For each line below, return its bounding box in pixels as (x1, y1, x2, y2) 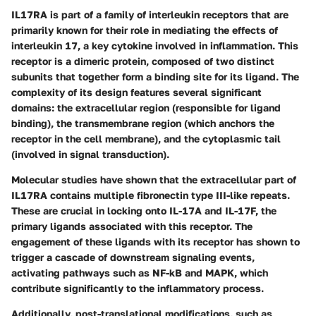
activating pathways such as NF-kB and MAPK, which (11, 266, 268, 279)
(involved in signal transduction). (11, 147, 169, 160)
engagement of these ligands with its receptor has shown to (11, 235, 300, 248)
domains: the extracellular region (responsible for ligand (11, 101, 281, 114)
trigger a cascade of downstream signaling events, (11, 250, 255, 263)
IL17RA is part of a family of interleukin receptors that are (11, 8, 288, 20)
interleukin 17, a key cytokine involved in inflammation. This (11, 39, 298, 51)
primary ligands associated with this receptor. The (11, 219, 253, 232)
